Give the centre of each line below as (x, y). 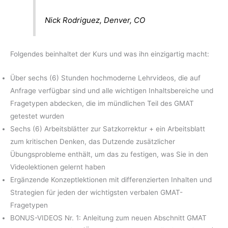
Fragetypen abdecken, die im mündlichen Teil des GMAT (102, 103)
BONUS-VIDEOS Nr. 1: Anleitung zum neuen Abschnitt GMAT (108, 218)
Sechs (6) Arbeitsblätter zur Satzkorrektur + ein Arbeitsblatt (108, 129)
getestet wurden (37, 116)
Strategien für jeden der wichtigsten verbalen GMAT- (96, 192)
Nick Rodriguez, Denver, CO (95, 20)
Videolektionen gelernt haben (58, 167)
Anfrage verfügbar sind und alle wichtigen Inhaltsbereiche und (112, 90)
